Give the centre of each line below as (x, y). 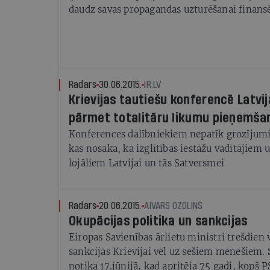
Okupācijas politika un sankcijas (158, 221)
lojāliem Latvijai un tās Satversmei (146, 163)
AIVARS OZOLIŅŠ (174, 206)
